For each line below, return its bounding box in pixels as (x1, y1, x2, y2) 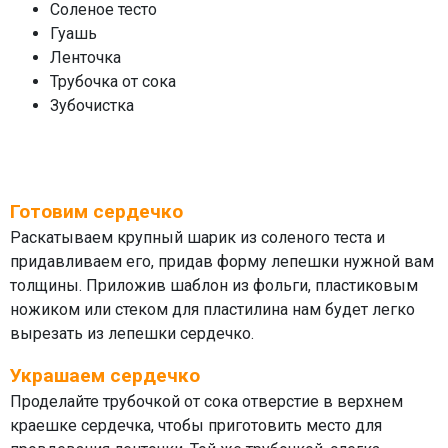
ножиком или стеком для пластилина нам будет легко (10, 299, 415, 319)
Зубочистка (50, 95, 134, 115)
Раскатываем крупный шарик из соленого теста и (10, 227, 385, 247)
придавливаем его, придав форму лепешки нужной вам (10, 251, 434, 271)
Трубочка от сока (50, 71, 176, 91)
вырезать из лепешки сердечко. (10, 323, 258, 343)
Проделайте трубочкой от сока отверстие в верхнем (10, 391, 403, 411)
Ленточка (50, 47, 121, 67)
